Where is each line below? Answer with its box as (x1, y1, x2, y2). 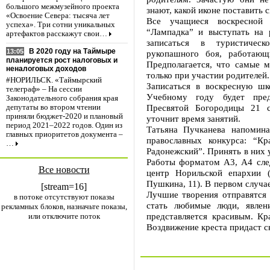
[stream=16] (41, 181, 87, 192)
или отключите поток (28, 212, 100, 221)
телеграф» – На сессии (6, 85, 82, 94)
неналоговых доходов (6, 64, 86, 74)
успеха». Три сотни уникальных (6, 20, 115, 30)
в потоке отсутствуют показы (13, 192, 115, 201)
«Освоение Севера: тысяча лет (6, 11, 110, 20)
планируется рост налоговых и (6, 56, 118, 65)
